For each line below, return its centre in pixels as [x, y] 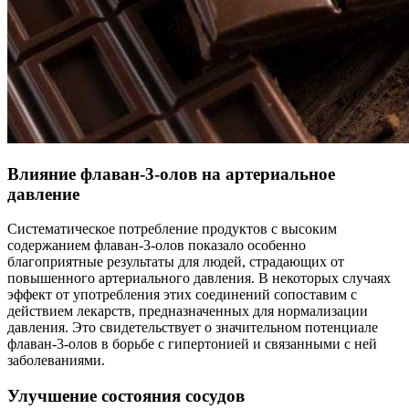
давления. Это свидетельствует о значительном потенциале [193, 328]
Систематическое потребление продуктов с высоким [172, 229]
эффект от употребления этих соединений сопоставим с [182, 295]
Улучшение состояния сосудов [126, 396]
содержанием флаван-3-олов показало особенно [157, 246]
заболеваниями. [56, 361]
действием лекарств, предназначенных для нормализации [188, 311]
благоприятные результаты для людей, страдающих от [176, 262]
